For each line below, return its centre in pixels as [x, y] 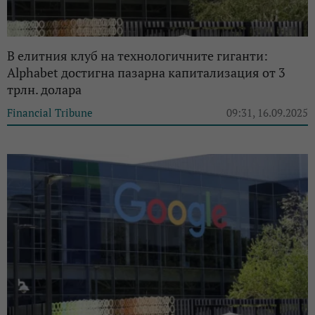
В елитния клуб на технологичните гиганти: [137, 55]
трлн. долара [44, 89]
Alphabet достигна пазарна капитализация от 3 [146, 72]
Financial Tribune [50, 112]
